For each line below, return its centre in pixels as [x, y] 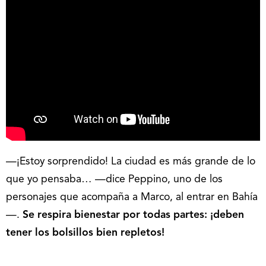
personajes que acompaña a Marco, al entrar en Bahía [132, 198]
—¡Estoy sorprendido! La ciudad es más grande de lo [131, 162]
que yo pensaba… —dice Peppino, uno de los [114, 180]
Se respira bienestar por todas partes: [115, 216]
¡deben [227, 216]
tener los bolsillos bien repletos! [85, 233]
